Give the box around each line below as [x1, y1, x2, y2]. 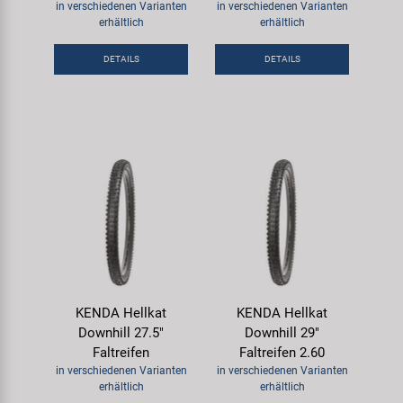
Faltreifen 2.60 [239, 345, 325, 361]
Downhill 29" [245, 325, 319, 341]
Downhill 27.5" [78, 325, 164, 341]
